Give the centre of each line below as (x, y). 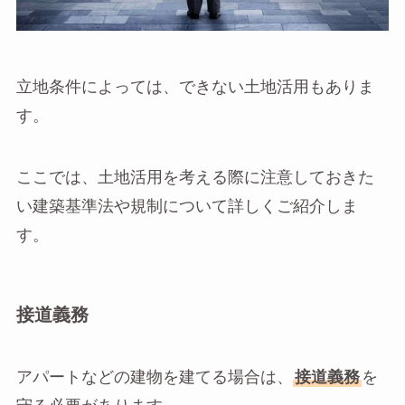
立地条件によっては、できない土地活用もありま (195, 87)
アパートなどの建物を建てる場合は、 (154, 378)
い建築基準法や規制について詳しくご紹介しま (187, 206)
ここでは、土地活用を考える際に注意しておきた (195, 177)
